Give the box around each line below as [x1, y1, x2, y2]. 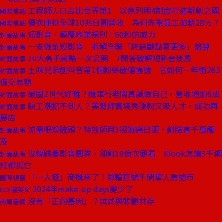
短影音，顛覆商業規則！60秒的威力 [26, 28, 156, 40]
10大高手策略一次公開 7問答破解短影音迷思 [26, 52, 192, 64]
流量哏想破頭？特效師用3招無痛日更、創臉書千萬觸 [26, 123, 215, 135]
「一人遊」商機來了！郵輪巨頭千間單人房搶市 [26, 171, 194, 183]
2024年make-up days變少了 [30, 183, 133, 195]
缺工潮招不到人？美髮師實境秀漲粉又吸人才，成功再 [26, 100, 218, 111]
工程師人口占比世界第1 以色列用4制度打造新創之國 [26, 4, 219, 16]
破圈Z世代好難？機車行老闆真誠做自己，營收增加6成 [26, 88, 220, 100]
